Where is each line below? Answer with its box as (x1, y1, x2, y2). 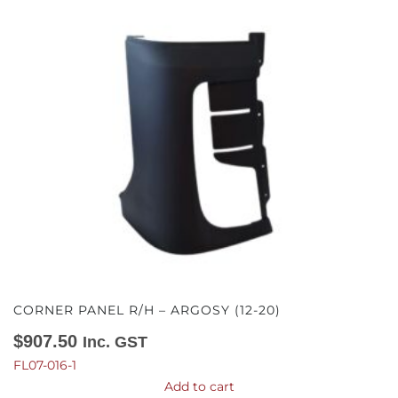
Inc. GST (83, 332, 147, 351)
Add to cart (163, 378, 235, 394)
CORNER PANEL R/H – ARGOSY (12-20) (13, 301, 281, 318)
